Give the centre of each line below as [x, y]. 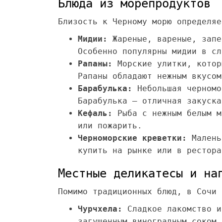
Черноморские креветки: [132, 138]
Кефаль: [95, 113]
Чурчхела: [100, 209]
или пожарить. [110, 126]
